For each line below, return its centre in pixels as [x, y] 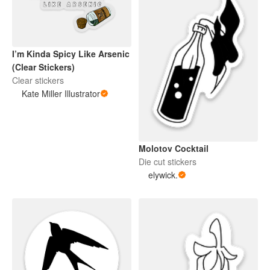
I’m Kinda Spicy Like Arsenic [71, 54]
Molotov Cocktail [174, 148]
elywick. [163, 174]
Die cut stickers [168, 161]
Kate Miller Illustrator [61, 94]
